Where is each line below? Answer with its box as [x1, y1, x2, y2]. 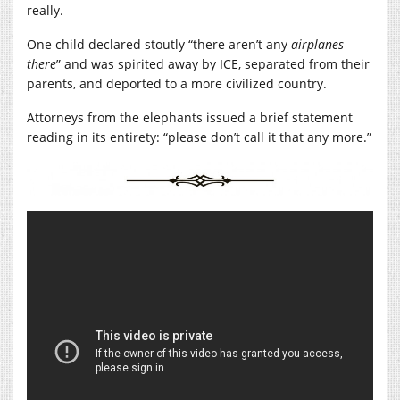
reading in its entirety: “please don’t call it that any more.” [27, 129, 371, 146]
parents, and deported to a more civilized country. [27, 75, 327, 93]
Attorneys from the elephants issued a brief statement [27, 109, 353, 127]
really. [27, 2, 63, 20]
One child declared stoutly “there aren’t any [27, 36, 291, 54]
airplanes [291, 36, 344, 54]
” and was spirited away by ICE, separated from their [56, 55, 370, 73]
